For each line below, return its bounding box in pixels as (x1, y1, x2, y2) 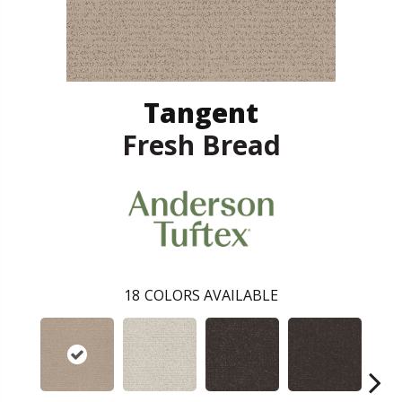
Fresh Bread (121, 127, 281, 164)
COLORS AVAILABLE (144, 284, 278, 305)
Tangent (144, 94, 258, 132)
